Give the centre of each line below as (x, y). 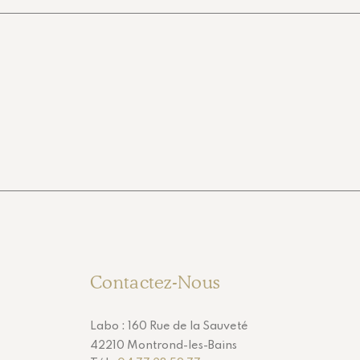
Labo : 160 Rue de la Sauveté (169, 326)
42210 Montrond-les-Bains (164, 345)
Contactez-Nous (155, 282)
